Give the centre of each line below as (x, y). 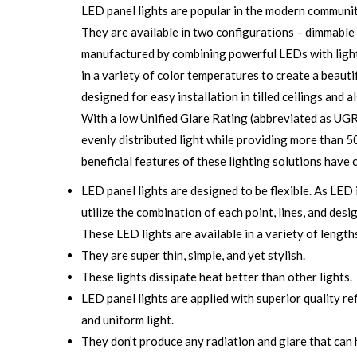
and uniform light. (127, 320)
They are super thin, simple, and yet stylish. (193, 255)
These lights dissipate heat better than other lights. (217, 277)
